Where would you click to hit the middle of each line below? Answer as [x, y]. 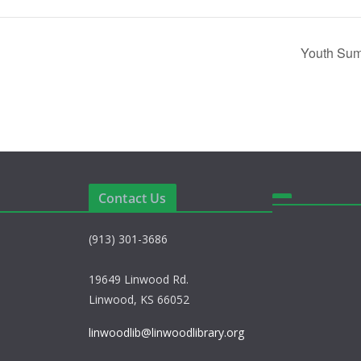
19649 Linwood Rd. [139, 279]
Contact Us [133, 198]
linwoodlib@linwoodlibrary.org [166, 332]
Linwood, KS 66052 [139, 299]
